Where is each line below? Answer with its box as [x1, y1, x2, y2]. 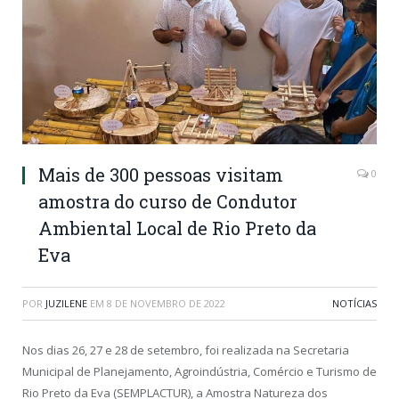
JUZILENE [45, 297, 87, 311]
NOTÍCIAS [332, 297, 377, 311]
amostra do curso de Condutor [38, 190, 297, 214]
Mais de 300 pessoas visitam [38, 163, 283, 187]
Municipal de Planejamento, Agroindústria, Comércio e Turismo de [22, 363, 377, 380]
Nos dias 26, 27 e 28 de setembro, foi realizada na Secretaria [22, 342, 349, 359]
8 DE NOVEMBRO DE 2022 [107, 297, 225, 311]
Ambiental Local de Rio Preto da [38, 216, 316, 240]
